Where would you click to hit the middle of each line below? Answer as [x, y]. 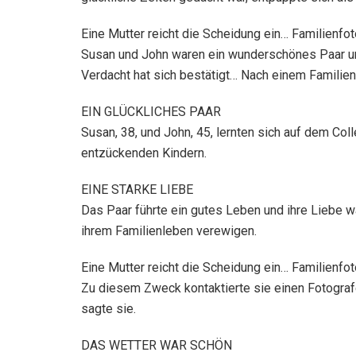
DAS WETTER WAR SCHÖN [157, 345]
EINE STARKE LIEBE [137, 189]
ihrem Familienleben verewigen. [169, 230]
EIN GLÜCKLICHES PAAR [151, 111]
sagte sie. [108, 308]
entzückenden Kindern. [144, 153]
